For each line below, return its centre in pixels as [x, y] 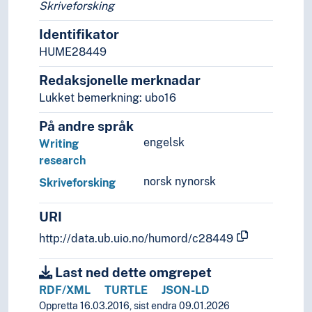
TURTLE [126, 290]
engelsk [164, 143]
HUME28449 [73, 52]
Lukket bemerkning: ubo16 [108, 98]
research [62, 161]
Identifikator [79, 34]
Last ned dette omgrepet [132, 273]
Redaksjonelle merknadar [120, 80]
